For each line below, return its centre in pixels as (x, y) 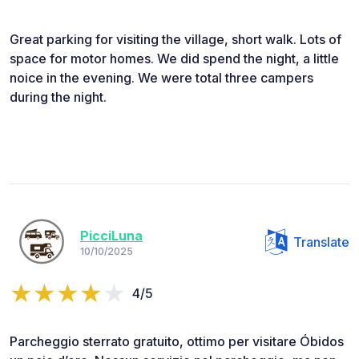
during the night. (58, 97)
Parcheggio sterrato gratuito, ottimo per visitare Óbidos (177, 341)
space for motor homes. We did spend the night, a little (174, 58)
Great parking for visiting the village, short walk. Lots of (175, 39)
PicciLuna (111, 236)
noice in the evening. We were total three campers (161, 77)
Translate (321, 242)
